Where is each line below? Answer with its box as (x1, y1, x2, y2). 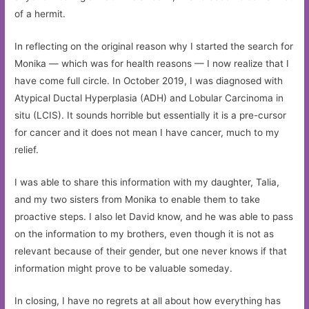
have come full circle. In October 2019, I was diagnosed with (14, 75, 283, 87)
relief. (14, 144, 39, 156)
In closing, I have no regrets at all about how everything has (14, 295, 281, 306)
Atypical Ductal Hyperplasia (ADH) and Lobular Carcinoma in (14, 92, 284, 104)
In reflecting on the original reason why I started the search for (14, 41, 294, 52)
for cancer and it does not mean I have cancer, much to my (14, 127, 280, 139)
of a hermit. (14, 8, 66, 20)
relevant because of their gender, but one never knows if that (14, 245, 288, 257)
